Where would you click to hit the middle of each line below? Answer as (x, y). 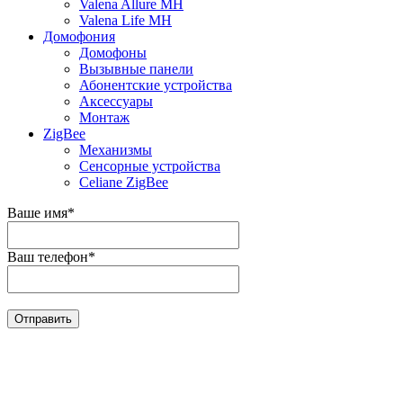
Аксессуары (116, 102)
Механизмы (116, 150)
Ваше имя (37, 213)
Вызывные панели (136, 69)
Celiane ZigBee (124, 183)
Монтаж (104, 118)
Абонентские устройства (156, 85)
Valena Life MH (125, 21)
